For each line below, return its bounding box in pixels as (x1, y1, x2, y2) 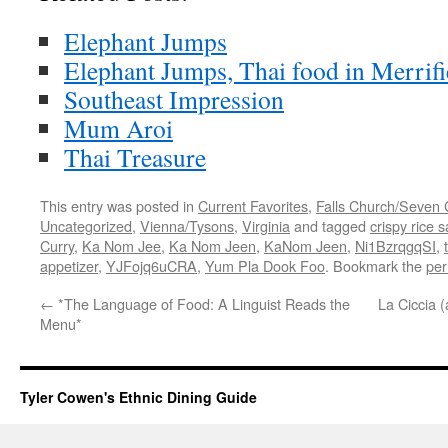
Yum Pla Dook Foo (205, 255, 325, 276)
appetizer (40, 255, 98, 276)
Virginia (242, 215, 290, 236)
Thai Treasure (64, 140, 206, 174)
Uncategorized (40, 215, 132, 236)
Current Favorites (198, 195, 308, 216)
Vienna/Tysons (140, 215, 234, 236)
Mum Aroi (64, 111, 173, 145)
